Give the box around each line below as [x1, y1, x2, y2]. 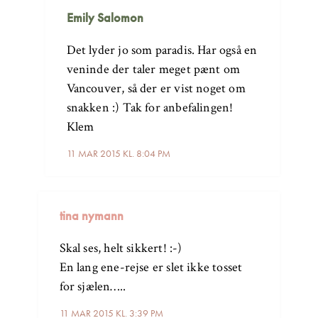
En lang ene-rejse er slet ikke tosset [59, 258, 243, 275]
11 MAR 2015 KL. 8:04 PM [66, 146, 170, 160]
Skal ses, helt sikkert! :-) [59, 239, 182, 256]
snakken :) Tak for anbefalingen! [66, 99, 234, 116]
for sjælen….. [59, 278, 126, 295]
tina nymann [59, 207, 124, 224]
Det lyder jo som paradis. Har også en [66, 41, 258, 58]
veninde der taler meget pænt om [66, 60, 241, 77]
